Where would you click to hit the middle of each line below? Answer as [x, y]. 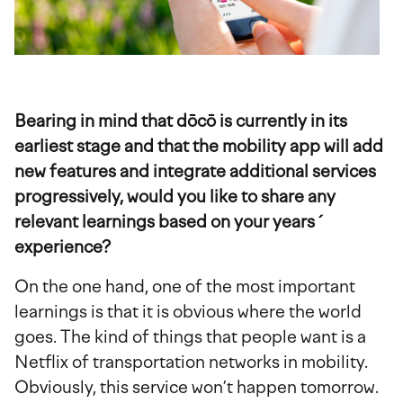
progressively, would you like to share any [175, 196]
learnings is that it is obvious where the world [188, 311]
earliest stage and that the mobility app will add [199, 146]
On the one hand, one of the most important [185, 286]
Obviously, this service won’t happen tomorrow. [197, 387]
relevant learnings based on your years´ [170, 221]
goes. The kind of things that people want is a [190, 336]
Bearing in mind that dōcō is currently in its [181, 121]
